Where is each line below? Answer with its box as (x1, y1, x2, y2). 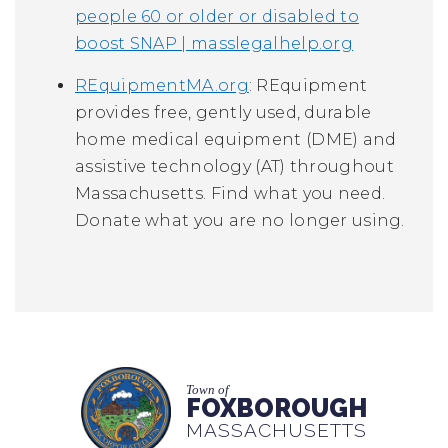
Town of (186, 382, 229, 398)
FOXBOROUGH (186, 393, 367, 424)
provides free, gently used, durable (75, 102, 372, 122)
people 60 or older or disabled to (75, 6, 359, 26)
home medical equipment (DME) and (75, 129, 397, 149)
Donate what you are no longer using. (75, 210, 405, 230)
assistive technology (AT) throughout (75, 156, 394, 176)
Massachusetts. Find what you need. (75, 183, 386, 203)
